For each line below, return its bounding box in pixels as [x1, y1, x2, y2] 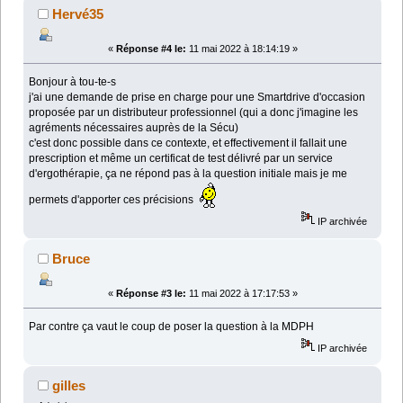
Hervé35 [52, 6, 104, 22]
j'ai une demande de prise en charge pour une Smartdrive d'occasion [29, 91, 366, 104]
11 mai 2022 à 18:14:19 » [185, 43, 298, 55]
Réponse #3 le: [115, 288, 186, 300]
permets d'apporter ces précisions [29, 193, 200, 207]
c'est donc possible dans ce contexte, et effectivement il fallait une [29, 137, 348, 150]
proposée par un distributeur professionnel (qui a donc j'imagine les [29, 106, 359, 120]
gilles [52, 378, 86, 394]
